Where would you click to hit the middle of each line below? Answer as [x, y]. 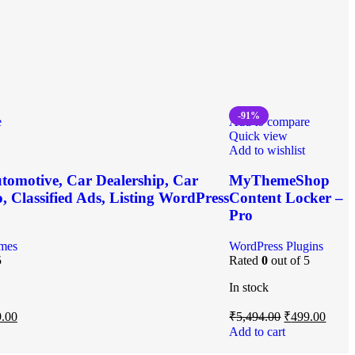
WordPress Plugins [277, 246]
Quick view [259, 136]
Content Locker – [286, 198]
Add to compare [270, 121]
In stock [249, 287]
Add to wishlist [267, 150]
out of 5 [289, 260]
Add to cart [258, 331]
